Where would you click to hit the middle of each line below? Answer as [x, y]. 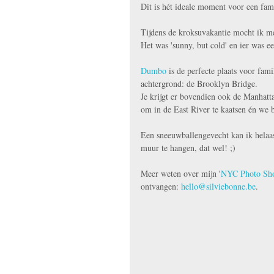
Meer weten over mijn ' [181, 173]
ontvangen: [161, 186]
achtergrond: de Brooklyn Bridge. [200, 83]
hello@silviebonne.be [218, 186]
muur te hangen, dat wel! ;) [189, 148]
